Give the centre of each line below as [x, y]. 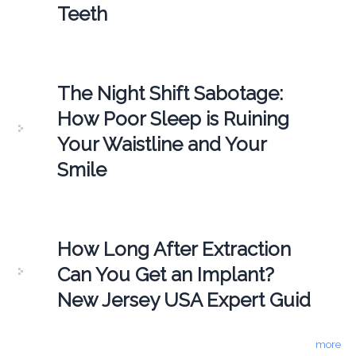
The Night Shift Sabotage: [170, 93]
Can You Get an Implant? [165, 274]
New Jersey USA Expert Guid [184, 300]
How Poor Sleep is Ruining [173, 118]
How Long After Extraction [174, 249]
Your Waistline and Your [161, 144]
